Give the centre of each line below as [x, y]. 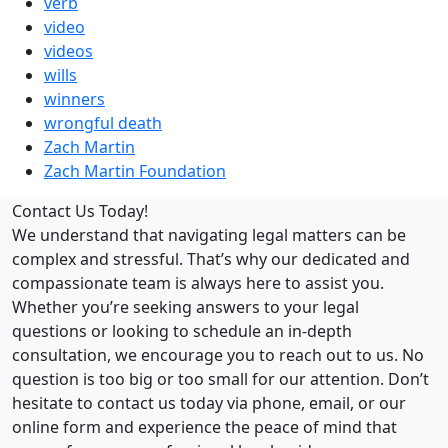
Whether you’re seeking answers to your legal [185, 306]
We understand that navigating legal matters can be [209, 234]
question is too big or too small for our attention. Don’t [220, 378]
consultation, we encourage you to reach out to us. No [218, 354]
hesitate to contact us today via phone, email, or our [209, 402]
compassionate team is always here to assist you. [198, 282]
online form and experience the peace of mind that [204, 426]
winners [74, 98]
